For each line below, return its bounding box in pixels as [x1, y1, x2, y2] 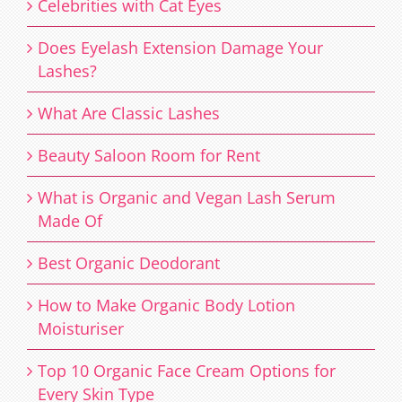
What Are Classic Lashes [38, 101, 220, 124]
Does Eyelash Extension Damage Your [38, 36, 323, 58]
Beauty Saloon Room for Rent [38, 144, 260, 166]
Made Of [38, 209, 102, 232]
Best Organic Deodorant [38, 251, 220, 274]
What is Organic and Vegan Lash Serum [38, 186, 336, 208]
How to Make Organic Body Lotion [38, 293, 295, 316]
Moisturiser [38, 317, 124, 339]
